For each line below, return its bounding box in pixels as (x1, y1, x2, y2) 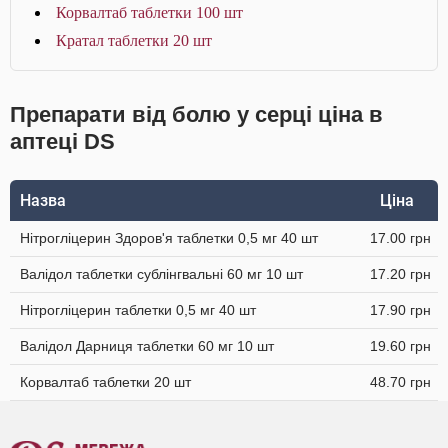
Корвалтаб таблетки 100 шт (56, 4, 243, 21)
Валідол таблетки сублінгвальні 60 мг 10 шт (20, 266, 303, 282)
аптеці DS (10, 129, 115, 154)
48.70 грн (370, 374, 431, 390)
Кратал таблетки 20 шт (56, 32, 212, 49)
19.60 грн (370, 338, 431, 354)
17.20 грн (370, 266, 431, 282)
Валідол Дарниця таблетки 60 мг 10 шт (20, 338, 274, 354)
